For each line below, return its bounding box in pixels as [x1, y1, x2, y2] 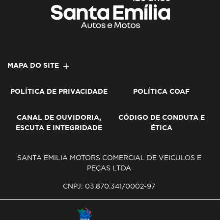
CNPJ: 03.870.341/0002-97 [63, 182, 155, 190]
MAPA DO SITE [7, 61, 59, 69]
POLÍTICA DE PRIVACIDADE [10, 87, 108, 95]
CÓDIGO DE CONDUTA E [118, 113, 205, 121]
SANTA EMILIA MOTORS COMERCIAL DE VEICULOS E [17, 154, 201, 162]
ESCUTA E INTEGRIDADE [15, 124, 102, 132]
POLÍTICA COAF [133, 87, 190, 95]
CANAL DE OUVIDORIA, [16, 113, 101, 121]
